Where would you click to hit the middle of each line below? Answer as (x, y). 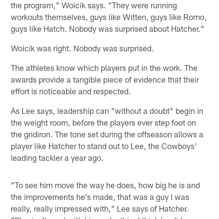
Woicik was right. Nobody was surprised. (83, 48)
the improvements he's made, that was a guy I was (100, 196)
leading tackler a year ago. (57, 157)
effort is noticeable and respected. (71, 91)
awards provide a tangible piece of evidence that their (105, 79)
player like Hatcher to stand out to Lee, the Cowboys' (104, 145)
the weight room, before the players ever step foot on (104, 122)
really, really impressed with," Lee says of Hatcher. (100, 208)
